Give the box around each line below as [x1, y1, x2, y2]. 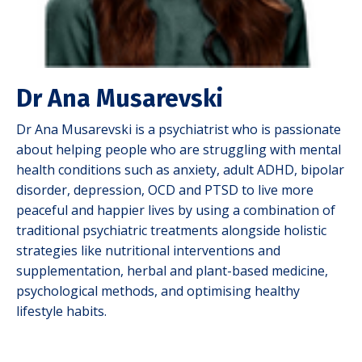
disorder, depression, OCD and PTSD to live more [16, 181, 314, 200]
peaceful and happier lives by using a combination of [16, 201, 335, 220]
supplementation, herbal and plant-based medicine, [16, 262, 328, 280]
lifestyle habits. [16, 302, 107, 321]
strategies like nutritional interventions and [16, 242, 280, 260]
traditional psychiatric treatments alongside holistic [16, 221, 326, 240]
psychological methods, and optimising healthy [16, 282, 300, 301]
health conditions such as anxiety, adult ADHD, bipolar [16, 161, 344, 179]
